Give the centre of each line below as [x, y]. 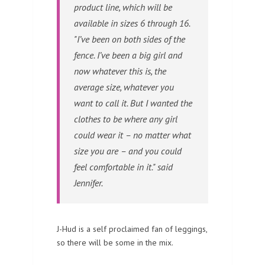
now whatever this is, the [120, 71]
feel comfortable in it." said [123, 167]
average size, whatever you [124, 87]
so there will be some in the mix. [115, 242]
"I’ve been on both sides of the [130, 39]
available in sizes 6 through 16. [132, 23]
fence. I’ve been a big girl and [128, 55]
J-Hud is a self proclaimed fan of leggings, [132, 229]
